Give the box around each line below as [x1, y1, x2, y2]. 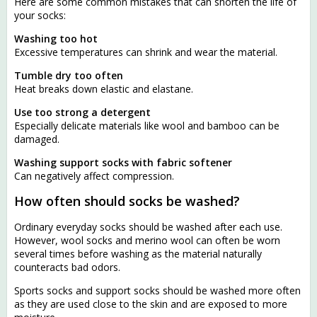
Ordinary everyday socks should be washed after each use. [14, 220, 282, 234]
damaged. [14, 132, 59, 146]
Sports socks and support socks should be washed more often [14, 284, 301, 298]
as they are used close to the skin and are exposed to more [14, 297, 287, 311]
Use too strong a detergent [14, 105, 151, 119]
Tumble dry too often [14, 68, 123, 82]
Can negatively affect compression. [14, 168, 174, 183]
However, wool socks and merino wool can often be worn [14, 234, 280, 248]
